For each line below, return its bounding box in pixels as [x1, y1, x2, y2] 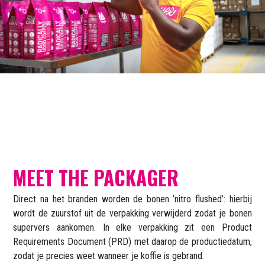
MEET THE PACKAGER [13, 163, 179, 193]
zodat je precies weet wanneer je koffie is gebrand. [13, 250, 205, 262]
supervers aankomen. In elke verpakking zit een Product [13, 222, 252, 234]
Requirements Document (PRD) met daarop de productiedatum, [13, 236, 252, 248]
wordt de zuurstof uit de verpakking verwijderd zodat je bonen [13, 208, 252, 219]
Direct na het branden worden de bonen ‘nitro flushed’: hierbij [13, 193, 252, 205]
